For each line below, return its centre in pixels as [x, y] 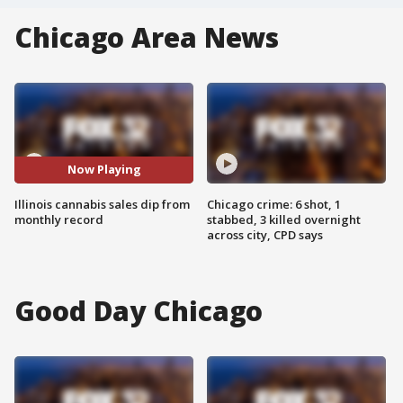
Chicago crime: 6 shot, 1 [274, 204]
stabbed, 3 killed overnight [284, 219]
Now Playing [104, 170]
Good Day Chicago [139, 310]
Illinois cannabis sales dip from [102, 204]
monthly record [59, 219]
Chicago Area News [147, 37]
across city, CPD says [265, 234]
